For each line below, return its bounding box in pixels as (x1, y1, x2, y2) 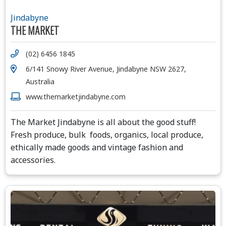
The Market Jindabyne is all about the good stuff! (11, 117, 196, 128)
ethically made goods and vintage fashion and (11, 142, 183, 153)
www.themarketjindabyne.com (26, 92, 126, 102)
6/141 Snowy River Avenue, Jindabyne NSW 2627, (26, 64, 186, 74)
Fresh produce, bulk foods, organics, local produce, (11, 129, 203, 141)
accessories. (11, 154, 55, 166)
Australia (26, 77, 54, 87)
